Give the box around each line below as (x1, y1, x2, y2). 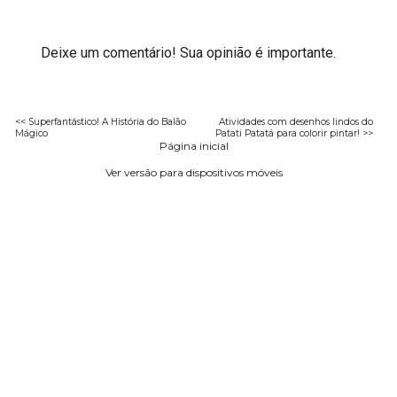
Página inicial (160, 138, 230, 152)
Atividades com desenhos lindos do (218, 115, 373, 128)
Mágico (15, 127, 49, 139)
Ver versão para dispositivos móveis (105, 165, 284, 179)
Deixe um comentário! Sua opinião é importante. (41, 43, 337, 61)
